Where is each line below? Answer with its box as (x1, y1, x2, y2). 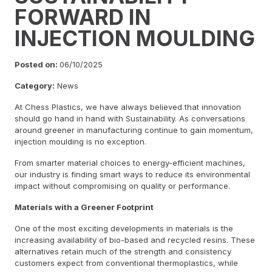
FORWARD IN (15, 4, 151, 30)
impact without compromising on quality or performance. (15, 180, 230, 191)
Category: (15, 80, 55, 90)
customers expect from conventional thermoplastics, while (15, 257, 238, 268)
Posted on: (15, 59, 59, 69)
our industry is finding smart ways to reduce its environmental (15, 169, 250, 179)
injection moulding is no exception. (15, 136, 146, 146)
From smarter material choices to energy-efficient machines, (15, 157, 245, 168)
